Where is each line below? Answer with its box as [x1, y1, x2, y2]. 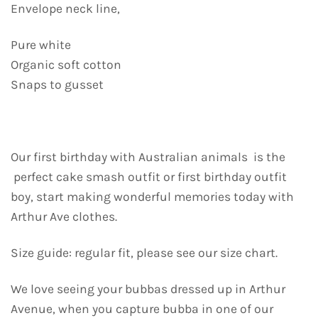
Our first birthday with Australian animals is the [11, 150, 285, 165]
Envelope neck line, [11, 1, 120, 16]
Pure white [11, 38, 71, 53]
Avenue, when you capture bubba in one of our [11, 301, 273, 316]
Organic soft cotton [11, 57, 121, 72]
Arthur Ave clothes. [11, 209, 117, 224]
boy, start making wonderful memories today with [11, 190, 294, 204]
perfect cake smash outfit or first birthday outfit [11, 170, 287, 185]
